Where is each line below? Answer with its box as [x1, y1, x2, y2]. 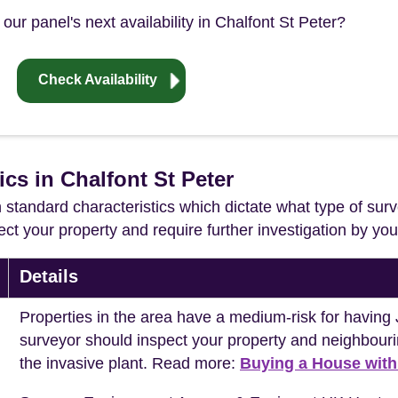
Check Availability [38, 72, 157, 88]
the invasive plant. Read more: [20, 354, 240, 373]
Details [20, 267, 78, 287]
